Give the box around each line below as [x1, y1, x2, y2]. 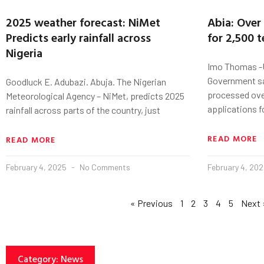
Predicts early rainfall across [6, 28, 151, 47]
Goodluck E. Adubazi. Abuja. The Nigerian [6, 76, 166, 88]
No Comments [78, 162, 130, 173]
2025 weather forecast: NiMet [6, 13, 160, 31]
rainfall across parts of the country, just [6, 104, 160, 116]
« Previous [130, 197, 173, 209]
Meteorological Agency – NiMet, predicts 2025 [6, 90, 184, 102]
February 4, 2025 [6, 162, 68, 173]
